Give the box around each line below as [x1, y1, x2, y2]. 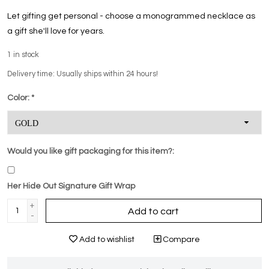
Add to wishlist [77, 235, 134, 244]
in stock [13, 50, 39, 59]
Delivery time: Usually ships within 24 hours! [7, 70, 158, 78]
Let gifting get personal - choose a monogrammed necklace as [7, 11, 255, 20]
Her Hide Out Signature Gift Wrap [7, 181, 135, 190]
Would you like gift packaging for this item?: [7, 147, 174, 156]
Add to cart [128, 206, 180, 216]
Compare [161, 235, 200, 244]
